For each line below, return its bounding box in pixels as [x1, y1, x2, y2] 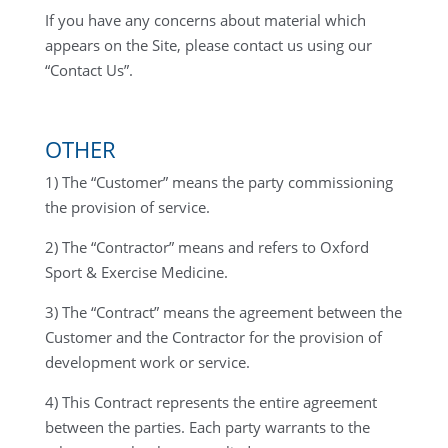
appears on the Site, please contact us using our [44, 35, 372, 55]
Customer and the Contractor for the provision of [44, 327, 382, 347]
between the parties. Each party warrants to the [44, 417, 370, 437]
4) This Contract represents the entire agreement [44, 392, 377, 412]
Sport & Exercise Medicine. [44, 262, 228, 282]
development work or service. [44, 352, 250, 372]
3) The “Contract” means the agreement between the [44, 302, 402, 322]
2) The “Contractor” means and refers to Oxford [44, 237, 369, 257]
